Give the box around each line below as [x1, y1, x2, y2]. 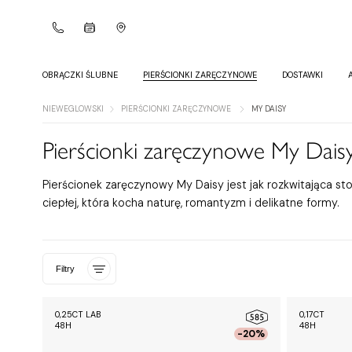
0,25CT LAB [54, 309, 101, 321]
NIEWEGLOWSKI [42, 104, 104, 114]
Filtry [55, 264, 75, 274]
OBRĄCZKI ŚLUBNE [42, 69, 118, 80]
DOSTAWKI [281, 69, 323, 80]
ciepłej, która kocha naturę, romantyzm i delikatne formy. [42, 196, 339, 211]
